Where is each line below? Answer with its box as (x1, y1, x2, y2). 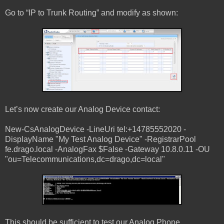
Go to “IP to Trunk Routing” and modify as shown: (5, 8, 178, 17)
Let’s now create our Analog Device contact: (5, 104, 160, 113)
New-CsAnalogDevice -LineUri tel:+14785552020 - (5, 124, 186, 133)
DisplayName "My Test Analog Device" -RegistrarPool (5, 134, 196, 143)
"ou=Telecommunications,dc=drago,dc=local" (5, 154, 165, 163)
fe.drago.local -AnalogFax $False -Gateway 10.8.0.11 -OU (5, 144, 210, 153)
